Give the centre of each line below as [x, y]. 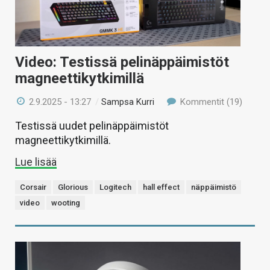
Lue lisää [36, 162]
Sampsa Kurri [128, 102]
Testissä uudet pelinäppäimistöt [92, 126]
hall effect [161, 187]
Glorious [73, 187]
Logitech [115, 187]
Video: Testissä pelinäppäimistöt [122, 62]
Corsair [33, 187]
